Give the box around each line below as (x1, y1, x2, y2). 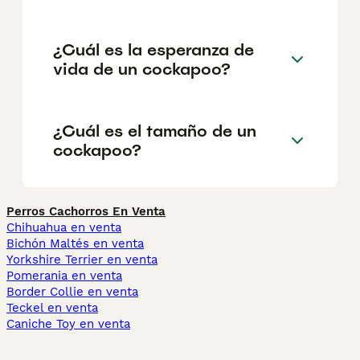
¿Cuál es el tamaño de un (53, 120, 256, 141)
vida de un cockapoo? (53, 58, 231, 80)
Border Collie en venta (6, 284, 138, 300)
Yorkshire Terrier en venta (6, 252, 157, 268)
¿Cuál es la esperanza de (53, 39, 254, 60)
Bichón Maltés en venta (6, 236, 144, 252)
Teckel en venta (6, 301, 98, 316)
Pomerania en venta (6, 268, 122, 284)
